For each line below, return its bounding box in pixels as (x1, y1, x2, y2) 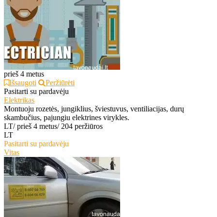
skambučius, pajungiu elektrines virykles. (4, 113, 129, 122)
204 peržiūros (61, 122, 103, 131)
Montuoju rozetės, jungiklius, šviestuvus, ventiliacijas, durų (4, 105, 184, 113)
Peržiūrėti (46, 78, 75, 87)
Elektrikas (4, 96, 34, 105)
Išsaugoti (9, 78, 36, 87)
